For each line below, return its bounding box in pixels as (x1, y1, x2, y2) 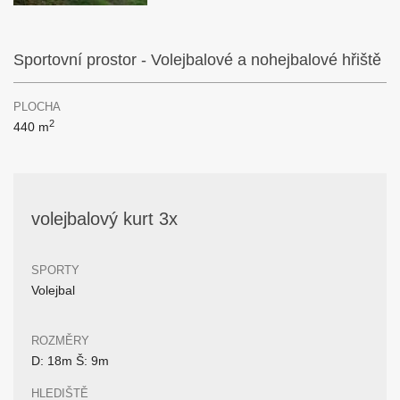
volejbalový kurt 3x (31, 209, 178, 229)
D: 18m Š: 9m (31, 354, 109, 368)
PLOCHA (13, 100, 61, 113)
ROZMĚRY (31, 334, 89, 347)
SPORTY (31, 263, 79, 277)
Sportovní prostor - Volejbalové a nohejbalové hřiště (13, 51, 381, 69)
